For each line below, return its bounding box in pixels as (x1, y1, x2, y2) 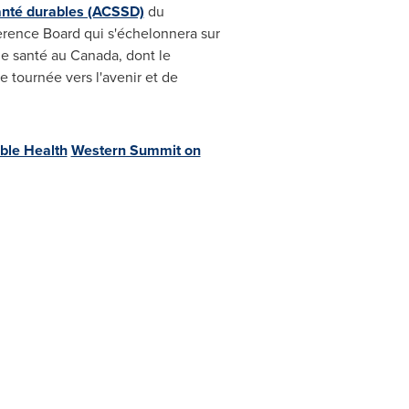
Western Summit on (70, 140, 201, 161)
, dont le (118, 45, 171, 66)
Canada (69, 45, 119, 66)
